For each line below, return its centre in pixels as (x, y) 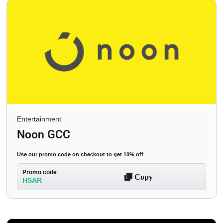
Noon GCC (44, 135)
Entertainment (39, 119)
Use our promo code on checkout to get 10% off (80, 155)
